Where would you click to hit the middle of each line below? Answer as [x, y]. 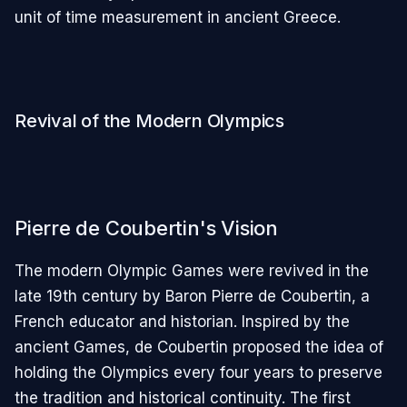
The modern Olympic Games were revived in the [192, 270]
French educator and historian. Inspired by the [182, 321]
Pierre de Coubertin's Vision [146, 228]
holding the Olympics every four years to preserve [199, 372]
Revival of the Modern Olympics [149, 121]
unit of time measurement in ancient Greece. [178, 17]
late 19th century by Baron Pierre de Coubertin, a [192, 296]
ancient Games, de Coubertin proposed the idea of [199, 347]
